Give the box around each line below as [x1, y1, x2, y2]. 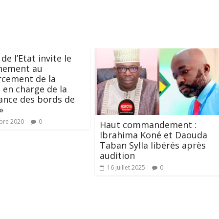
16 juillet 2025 [107, 163, 145, 172]
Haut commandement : [100, 119, 197, 131]
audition [100, 150, 135, 162]
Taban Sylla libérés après [100, 139, 206, 152]
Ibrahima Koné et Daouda [100, 129, 207, 141]
